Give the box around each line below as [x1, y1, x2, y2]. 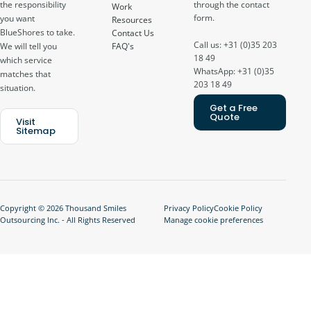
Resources [112, 13, 153, 26]
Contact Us [112, 26, 155, 39]
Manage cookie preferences [163, 215, 263, 225]
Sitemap [15, 124, 56, 137]
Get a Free [209, 101, 258, 115]
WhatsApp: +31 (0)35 [194, 65, 275, 77]
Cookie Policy [213, 203, 262, 213]
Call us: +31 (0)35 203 [194, 38, 278, 51]
